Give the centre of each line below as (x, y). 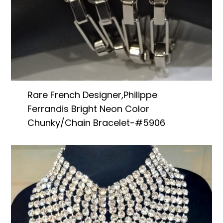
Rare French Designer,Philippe (92, 95)
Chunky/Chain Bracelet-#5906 (96, 122)
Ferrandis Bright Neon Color (88, 109)
